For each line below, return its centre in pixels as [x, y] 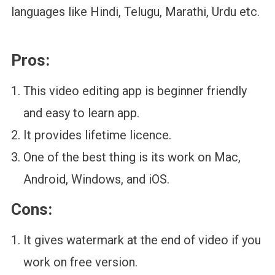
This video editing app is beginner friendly [135, 91]
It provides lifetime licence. [97, 135]
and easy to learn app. [83, 113]
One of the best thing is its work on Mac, [132, 157]
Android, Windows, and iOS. [96, 180]
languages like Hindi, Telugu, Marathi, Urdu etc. [135, 12]
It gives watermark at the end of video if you [142, 240]
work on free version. [80, 262]
